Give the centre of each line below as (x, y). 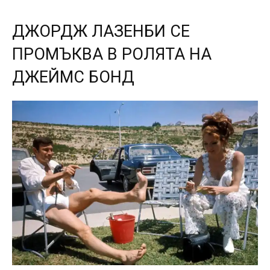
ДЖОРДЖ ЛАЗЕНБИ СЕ (101, 31)
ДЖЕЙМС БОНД (73, 77)
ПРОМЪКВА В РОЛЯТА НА (112, 54)
